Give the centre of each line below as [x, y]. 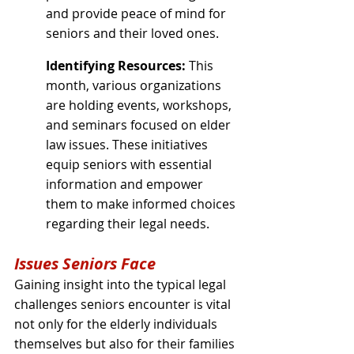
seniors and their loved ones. [132, 33]
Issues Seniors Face [85, 263]
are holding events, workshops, [140, 105]
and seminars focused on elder [140, 124]
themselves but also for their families [126, 343]
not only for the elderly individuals [117, 324]
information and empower [126, 184]
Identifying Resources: [116, 65]
